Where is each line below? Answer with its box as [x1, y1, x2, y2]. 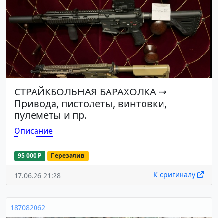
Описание [14, 126, 53, 137]
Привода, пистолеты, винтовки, [14, 97, 167, 110]
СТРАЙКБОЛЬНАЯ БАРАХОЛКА [14, 85, 156, 99]
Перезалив [51, 151, 85, 160]
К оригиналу [153, 169, 197, 179]
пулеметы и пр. [14, 109, 87, 122]
